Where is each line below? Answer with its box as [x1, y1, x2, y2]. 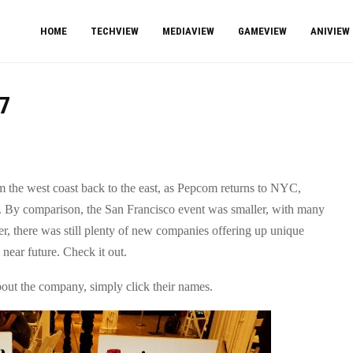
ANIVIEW [310, 25, 350, 37]
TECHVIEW [91, 25, 139, 37]
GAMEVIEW [238, 25, 287, 37]
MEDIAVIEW [162, 25, 214, 37]
